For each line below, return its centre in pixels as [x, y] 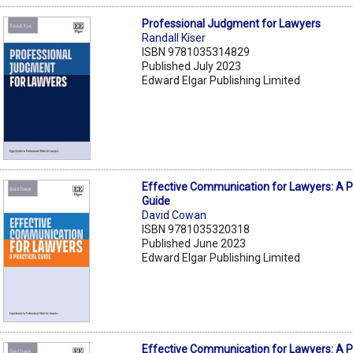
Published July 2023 [192, 66]
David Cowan [175, 215]
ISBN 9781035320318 [196, 229]
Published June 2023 [194, 243]
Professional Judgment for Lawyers [232, 23]
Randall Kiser [174, 37]
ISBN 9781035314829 [196, 52]
